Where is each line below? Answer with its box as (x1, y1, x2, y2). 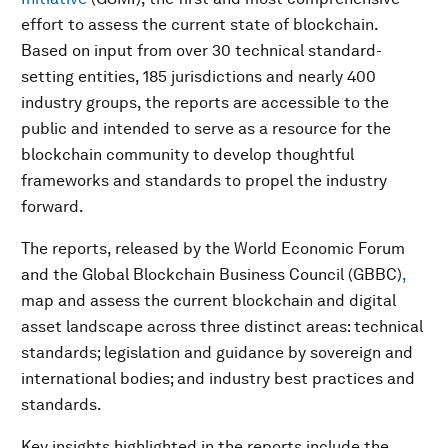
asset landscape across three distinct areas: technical (21, 317, 423, 336)
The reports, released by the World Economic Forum (21, 239, 405, 258)
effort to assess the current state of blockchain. (21, 15, 378, 34)
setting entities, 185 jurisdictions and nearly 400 (21, 67, 376, 86)
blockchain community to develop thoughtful (21, 145, 354, 164)
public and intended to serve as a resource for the (21, 119, 391, 138)
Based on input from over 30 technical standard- (21, 41, 382, 60)
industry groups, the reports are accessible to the (21, 93, 389, 112)
